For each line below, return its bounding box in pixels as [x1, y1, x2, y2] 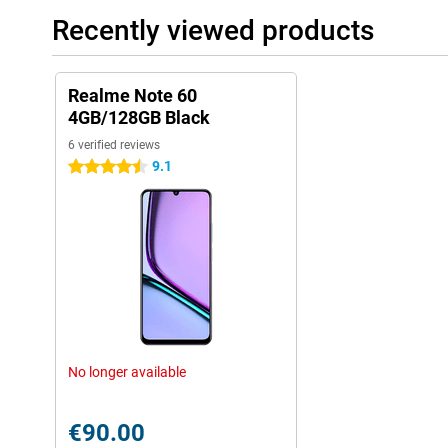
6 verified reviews [68, 138, 160, 152]
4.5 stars [68, 159, 123, 175]
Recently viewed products [52, 14, 374, 47]
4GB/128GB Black [68, 107, 210, 128]
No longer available [68, 364, 186, 380]
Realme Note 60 [68, 85, 197, 106]
